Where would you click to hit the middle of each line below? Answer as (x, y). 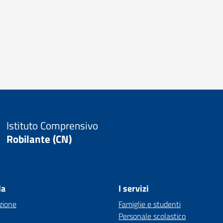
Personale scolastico (152, 216)
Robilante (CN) (39, 139)
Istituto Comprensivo (52, 125)
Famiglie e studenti (150, 204)
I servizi (134, 188)
